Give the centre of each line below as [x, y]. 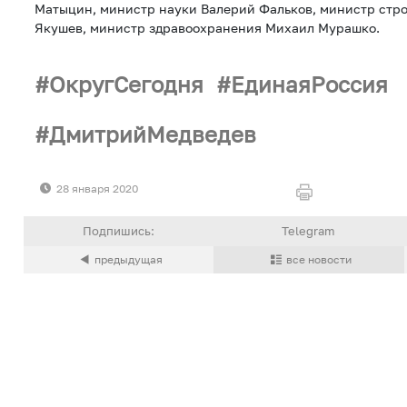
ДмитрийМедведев [153, 134]
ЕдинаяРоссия [310, 84]
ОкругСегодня [126, 84]
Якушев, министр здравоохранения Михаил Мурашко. [207, 28]
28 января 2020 [97, 189]
